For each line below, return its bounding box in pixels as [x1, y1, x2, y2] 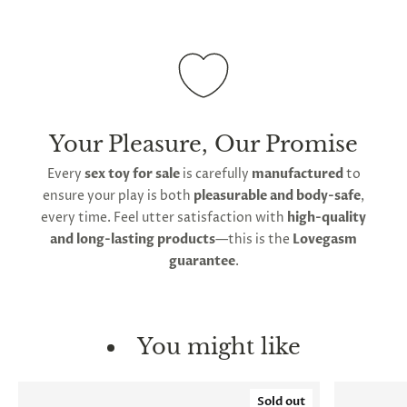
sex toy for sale [84, 165, 180, 183]
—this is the [215, 231, 293, 248]
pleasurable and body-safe [194, 187, 361, 204]
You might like [136, 333, 301, 360]
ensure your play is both [43, 187, 194, 204]
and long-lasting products [50, 231, 215, 248]
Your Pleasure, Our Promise [49, 131, 358, 157]
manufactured [251, 165, 343, 183]
